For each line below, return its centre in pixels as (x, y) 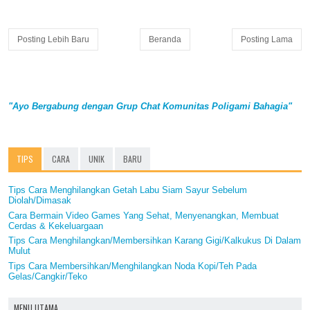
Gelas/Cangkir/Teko (48, 276)
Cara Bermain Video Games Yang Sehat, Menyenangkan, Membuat (144, 215)
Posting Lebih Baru (53, 39)
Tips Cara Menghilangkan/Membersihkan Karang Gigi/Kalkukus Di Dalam (155, 241)
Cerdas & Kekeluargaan (56, 226)
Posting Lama (267, 39)
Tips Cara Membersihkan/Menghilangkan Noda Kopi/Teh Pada (133, 266)
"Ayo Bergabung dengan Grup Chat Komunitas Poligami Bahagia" (150, 106)
